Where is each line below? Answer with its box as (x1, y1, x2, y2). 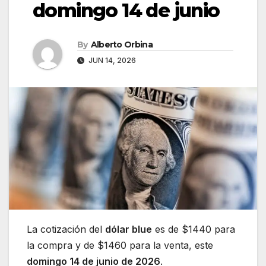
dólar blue (105, 223, 152, 236)
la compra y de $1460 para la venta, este (27, 239, 213, 252)
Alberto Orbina (90, 39, 153, 50)
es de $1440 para (152, 223, 235, 236)
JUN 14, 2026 (87, 55, 136, 65)
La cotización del (27, 223, 105, 236)
